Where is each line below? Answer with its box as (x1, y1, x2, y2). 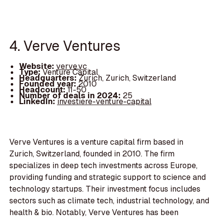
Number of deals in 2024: (19, 90, 123, 101)
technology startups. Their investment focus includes (9, 183, 201, 194)
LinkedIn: (19, 96, 57, 107)
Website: (19, 61, 56, 71)
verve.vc (56, 61, 87, 71)
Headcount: (19, 84, 67, 95)
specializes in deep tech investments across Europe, (9, 160, 198, 171)
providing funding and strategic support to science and (9, 172, 206, 182)
